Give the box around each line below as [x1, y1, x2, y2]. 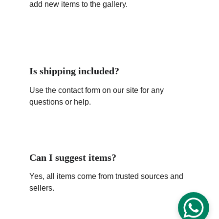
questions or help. [29, 98, 91, 106]
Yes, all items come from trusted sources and [29, 172, 185, 180]
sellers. [29, 184, 54, 192]
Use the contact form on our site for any [29, 86, 166, 94]
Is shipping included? [29, 66, 119, 76]
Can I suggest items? [29, 152, 116, 163]
